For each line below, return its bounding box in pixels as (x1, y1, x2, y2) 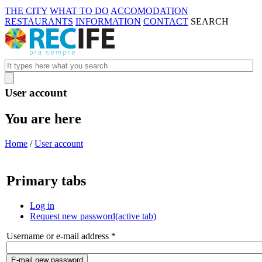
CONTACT (143, 16, 188, 27)
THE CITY (5, 6, 47, 16)
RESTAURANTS (5, 16, 73, 27)
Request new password (30, 211, 115, 222)
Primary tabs (6, 173, 86, 189)
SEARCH (191, 16, 229, 27)
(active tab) (115, 211, 156, 222)
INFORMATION (75, 16, 141, 27)
